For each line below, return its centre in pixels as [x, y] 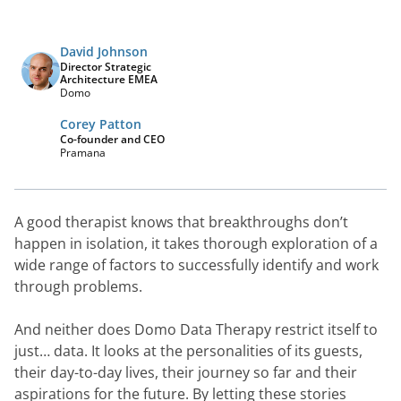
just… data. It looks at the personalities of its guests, [188, 351]
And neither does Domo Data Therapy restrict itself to [196, 329]
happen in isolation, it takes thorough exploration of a [196, 243]
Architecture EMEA [109, 79]
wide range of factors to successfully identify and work [196, 265]
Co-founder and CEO [112, 139]
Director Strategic [106, 67]
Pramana [83, 153]
